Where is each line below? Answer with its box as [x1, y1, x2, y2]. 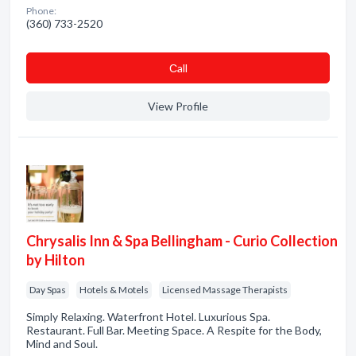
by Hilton [26, 251, 85, 269]
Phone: [26, 5, 56, 17]
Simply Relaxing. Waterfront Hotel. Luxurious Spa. [26, 310, 270, 323]
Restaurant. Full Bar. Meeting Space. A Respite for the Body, [26, 323, 322, 337]
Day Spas [29, 284, 66, 296]
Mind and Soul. [26, 337, 98, 350]
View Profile [148, 99, 208, 113]
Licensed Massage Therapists [162, 284, 288, 296]
